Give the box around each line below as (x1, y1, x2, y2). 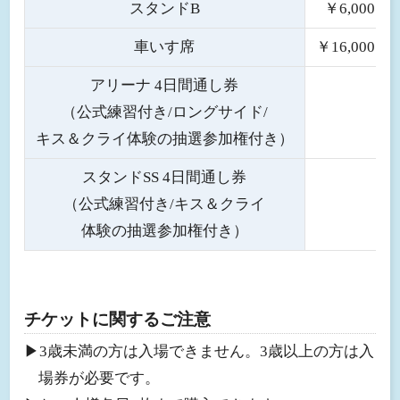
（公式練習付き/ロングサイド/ (61, 103, 268, 121)
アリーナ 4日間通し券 (90, 76, 239, 94)
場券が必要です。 (38, 369, 161, 387)
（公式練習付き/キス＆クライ (63, 195, 266, 212)
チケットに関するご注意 (23, 309, 211, 329)
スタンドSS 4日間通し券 (82, 168, 247, 186)
